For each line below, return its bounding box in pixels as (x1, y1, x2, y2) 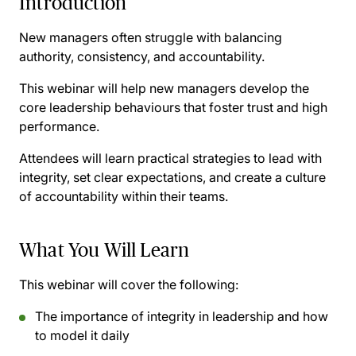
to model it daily (35, 327, 130, 343)
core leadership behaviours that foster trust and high (19, 99, 327, 115)
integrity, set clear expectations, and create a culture (19, 169, 326, 185)
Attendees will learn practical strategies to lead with (19, 150, 322, 166)
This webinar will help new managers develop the (19, 80, 309, 96)
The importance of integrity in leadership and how (35, 308, 328, 324)
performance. (19, 118, 99, 134)
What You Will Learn (19, 239, 190, 261)
